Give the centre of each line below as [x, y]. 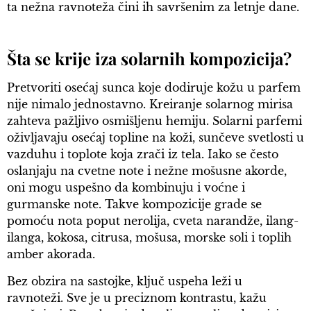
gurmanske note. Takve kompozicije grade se [134, 204]
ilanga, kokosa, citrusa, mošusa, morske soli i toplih [149, 238]
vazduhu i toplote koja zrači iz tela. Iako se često [143, 154]
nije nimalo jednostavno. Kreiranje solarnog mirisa [150, 104]
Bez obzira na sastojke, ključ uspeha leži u [125, 281]
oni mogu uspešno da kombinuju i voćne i [126, 188]
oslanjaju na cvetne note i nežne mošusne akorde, [147, 171]
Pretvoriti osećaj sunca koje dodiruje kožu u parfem [154, 88]
